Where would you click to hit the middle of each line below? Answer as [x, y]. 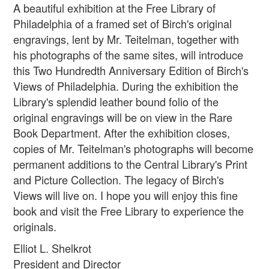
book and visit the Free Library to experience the [128, 211]
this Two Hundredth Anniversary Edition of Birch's [131, 70]
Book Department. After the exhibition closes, [122, 133]
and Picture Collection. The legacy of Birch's [119, 180]
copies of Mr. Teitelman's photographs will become [133, 148]
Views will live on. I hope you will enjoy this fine [125, 195]
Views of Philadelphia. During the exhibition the [126, 86]
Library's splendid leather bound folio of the [116, 101]
